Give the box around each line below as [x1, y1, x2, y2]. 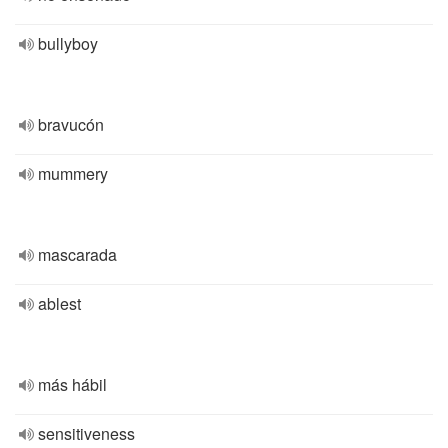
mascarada [38, 243, 117, 266]
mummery [38, 162, 108, 185]
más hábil [38, 373, 107, 396]
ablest [38, 292, 81, 315]
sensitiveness [38, 422, 135, 445]
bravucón [38, 113, 104, 136]
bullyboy [38, 32, 98, 55]
